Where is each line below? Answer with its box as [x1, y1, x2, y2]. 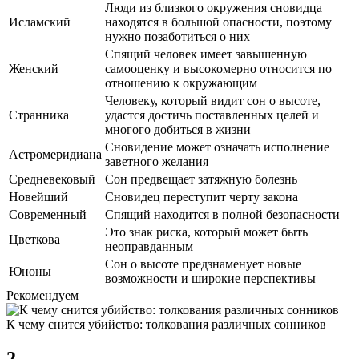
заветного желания [105, 154, 208, 168]
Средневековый [9, 171, 95, 186]
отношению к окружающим [105, 75, 257, 90]
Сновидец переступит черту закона [105, 189, 298, 204]
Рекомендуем [6, 288, 79, 302]
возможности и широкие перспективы [105, 271, 316, 285]
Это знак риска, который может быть [105, 224, 308, 239]
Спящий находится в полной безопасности [105, 207, 340, 221]
